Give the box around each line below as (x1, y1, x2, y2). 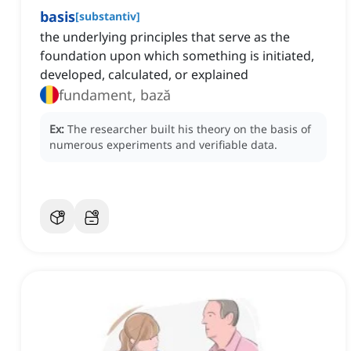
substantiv (79, 9, 136, 24)
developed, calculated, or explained (40, 66, 248, 84)
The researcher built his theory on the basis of (67, 121, 311, 137)
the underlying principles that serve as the (40, 28, 290, 46)
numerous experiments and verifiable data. (49, 137, 277, 153)
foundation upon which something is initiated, (40, 47, 314, 65)
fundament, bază (59, 85, 171, 105)
